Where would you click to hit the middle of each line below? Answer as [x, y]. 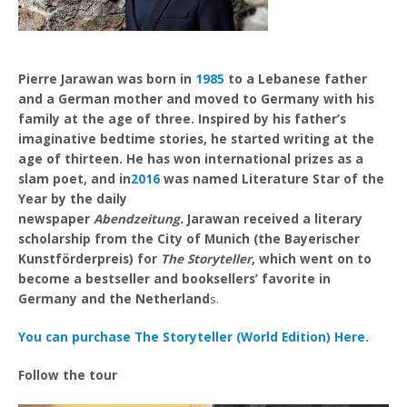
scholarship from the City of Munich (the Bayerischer [189, 238]
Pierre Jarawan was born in [107, 79]
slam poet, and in [75, 179]
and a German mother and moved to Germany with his [197, 99]
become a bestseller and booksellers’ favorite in [175, 278]
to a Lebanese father [296, 79]
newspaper [56, 218]
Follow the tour [68, 376]
